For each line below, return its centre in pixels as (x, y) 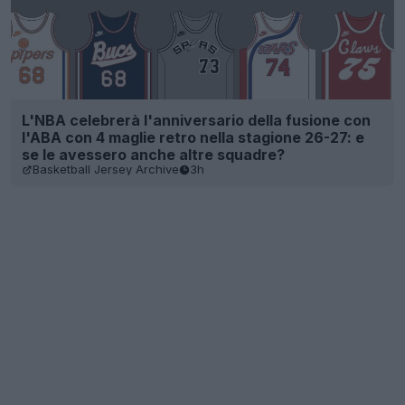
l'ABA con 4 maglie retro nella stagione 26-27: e (193, 138)
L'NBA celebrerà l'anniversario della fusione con (196, 121)
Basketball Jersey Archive (106, 170)
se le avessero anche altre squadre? (153, 155)
